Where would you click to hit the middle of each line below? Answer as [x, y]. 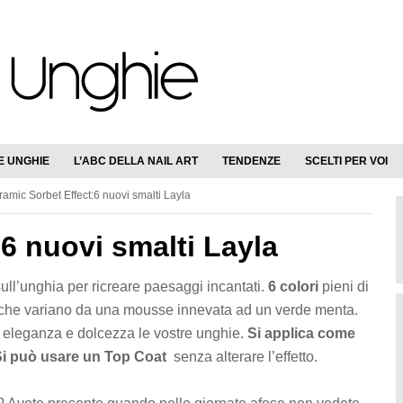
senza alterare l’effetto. [246, 357]
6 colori [295, 287]
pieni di [345, 287]
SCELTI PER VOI [346, 161]
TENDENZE [251, 161]
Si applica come [301, 333]
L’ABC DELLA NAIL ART [136, 161]
